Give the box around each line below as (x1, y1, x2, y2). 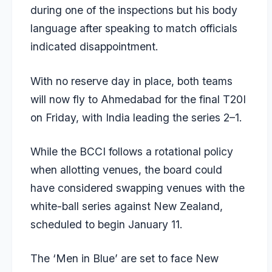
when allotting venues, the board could (30, 163, 222, 177)
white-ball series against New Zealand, (30, 200, 223, 213)
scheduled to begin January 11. (30, 218, 183, 231)
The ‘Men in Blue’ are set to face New (30, 252, 219, 265)
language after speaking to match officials (30, 22, 237, 35)
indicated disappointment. (30, 40, 158, 53)
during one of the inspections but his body (30, 4, 237, 17)
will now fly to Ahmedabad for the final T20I (30, 92, 246, 106)
